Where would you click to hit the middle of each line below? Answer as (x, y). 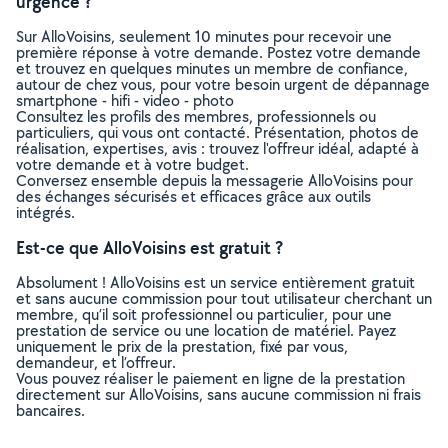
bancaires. (50, 410)
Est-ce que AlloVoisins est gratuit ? (149, 247)
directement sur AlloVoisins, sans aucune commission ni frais (218, 394)
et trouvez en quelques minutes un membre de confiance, (212, 68)
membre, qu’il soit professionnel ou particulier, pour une (204, 314)
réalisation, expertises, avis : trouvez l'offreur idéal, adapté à (217, 148)
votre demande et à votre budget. (132, 164)
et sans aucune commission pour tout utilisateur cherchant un (224, 298)
